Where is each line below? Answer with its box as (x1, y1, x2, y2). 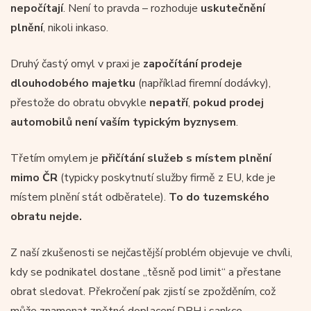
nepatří (149, 94, 188, 110)
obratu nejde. (10, 208, 82, 224)
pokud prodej (193, 94, 264, 110)
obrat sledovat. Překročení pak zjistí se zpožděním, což (10, 283, 276, 299)
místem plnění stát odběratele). (10, 189, 169, 205)
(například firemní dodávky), (135, 75, 271, 91)
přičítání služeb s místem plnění (101, 150, 271, 166)
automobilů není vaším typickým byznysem (10, 114, 236, 130)
